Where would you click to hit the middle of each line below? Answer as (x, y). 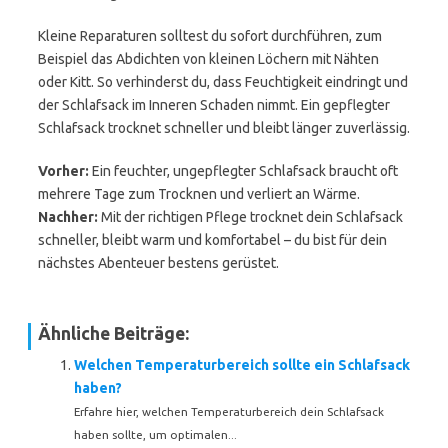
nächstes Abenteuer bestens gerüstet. (158, 263)
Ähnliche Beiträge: (113, 333)
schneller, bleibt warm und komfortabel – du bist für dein (212, 240)
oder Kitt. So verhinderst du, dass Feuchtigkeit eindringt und (223, 82)
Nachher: (68, 217)
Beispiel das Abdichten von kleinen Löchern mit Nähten (208, 59)
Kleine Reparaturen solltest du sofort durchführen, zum (210, 36)
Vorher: (63, 171)
